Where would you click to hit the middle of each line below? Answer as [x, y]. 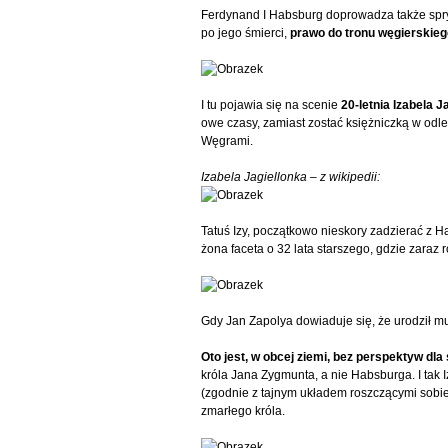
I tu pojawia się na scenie [271, 104]
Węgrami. [227, 140]
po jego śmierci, [246, 32]
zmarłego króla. [243, 410]
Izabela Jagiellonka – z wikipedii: [291, 176]
